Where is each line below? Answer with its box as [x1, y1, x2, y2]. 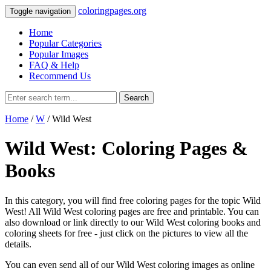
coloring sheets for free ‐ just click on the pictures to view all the [5, 227, 248, 238]
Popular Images [29, 49, 88, 59]
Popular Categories [29, 38, 102, 48]
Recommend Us [29, 71, 91, 81]
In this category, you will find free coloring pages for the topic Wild [5, 195, 261, 206]
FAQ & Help [29, 60, 79, 70]
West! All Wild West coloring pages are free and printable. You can [5, 206, 259, 217]
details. [5, 238, 31, 249]
